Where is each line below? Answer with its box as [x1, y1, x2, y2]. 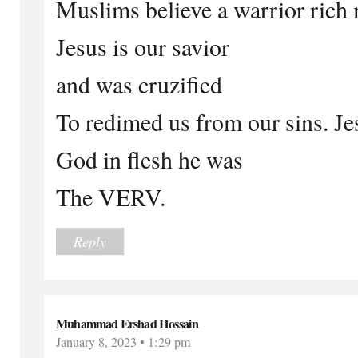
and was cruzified [56, 67, 222, 100]
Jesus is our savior [56, 30, 229, 62]
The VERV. [56, 180, 165, 213]
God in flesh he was [56, 142, 243, 175]
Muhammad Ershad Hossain [56, 313, 199, 333]
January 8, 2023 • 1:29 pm [56, 332, 191, 351]
